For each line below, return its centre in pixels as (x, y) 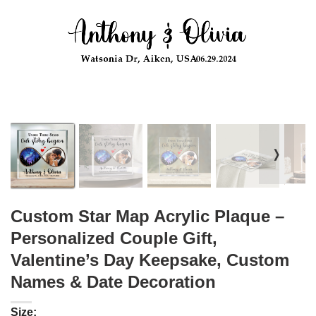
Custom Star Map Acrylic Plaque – (147, 216)
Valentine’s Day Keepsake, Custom (150, 260)
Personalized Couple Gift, (114, 238)
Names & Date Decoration (113, 282)
